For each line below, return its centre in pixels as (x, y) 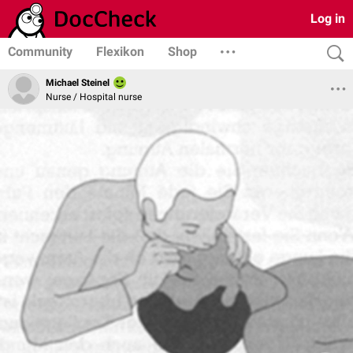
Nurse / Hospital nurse (94, 97)
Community (40, 52)
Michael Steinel (78, 83)
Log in (328, 19)
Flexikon (120, 52)
